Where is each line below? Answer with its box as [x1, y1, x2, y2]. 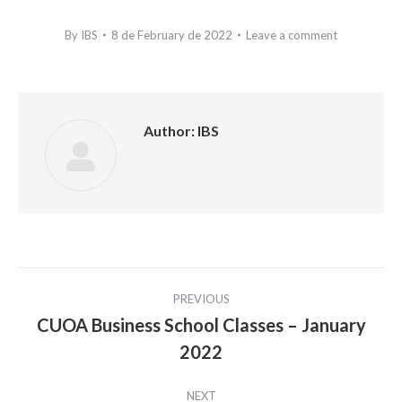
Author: [144, 122, 195, 140]
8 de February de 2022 [111, 28, 232, 43]
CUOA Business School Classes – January [36, 314, 366, 336]
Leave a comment [246, 28, 337, 43]
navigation [18, 308, 159, 345]
